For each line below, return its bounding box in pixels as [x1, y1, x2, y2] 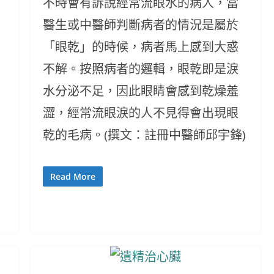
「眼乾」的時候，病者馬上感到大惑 [42, 39, 239, 55]
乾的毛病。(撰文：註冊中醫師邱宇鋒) [42, 127, 246, 143]
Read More [50, 171, 95, 182]
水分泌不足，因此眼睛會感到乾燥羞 [42, 83, 239, 99]
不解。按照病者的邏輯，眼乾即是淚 [42, 61, 239, 77]
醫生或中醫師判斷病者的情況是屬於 [42, 17, 239, 33]
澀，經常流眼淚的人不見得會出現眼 [42, 105, 239, 121]
